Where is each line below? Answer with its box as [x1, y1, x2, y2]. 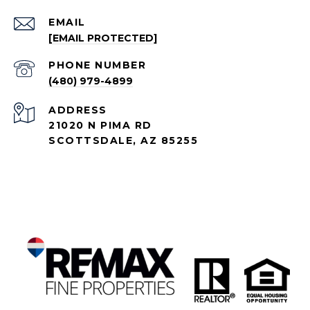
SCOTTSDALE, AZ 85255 [48, 134, 198, 147]
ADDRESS [48, 104, 107, 117]
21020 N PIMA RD [48, 119, 152, 132]
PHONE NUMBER [48, 59, 146, 72]
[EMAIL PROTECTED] [48, 32, 157, 45]
